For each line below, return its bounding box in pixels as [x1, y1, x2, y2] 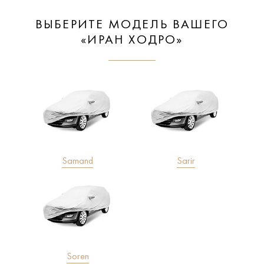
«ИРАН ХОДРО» [81, 34, 183, 47]
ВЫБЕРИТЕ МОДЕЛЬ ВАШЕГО [35, 19, 229, 31]
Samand [62, 157, 94, 167]
